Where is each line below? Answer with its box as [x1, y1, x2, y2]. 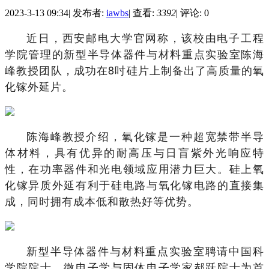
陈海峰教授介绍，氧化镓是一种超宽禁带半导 [26, 128, 264, 144]
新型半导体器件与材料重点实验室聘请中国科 [26, 243, 264, 259]
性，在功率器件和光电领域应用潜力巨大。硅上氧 [5, 160, 264, 177]
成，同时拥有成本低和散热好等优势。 [5, 193, 199, 209]
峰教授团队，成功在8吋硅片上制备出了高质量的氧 [5, 62, 264, 78]
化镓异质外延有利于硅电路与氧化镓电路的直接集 [5, 177, 264, 193]
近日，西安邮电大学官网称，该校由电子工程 [26, 29, 264, 46]
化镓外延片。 [5, 78, 73, 94]
